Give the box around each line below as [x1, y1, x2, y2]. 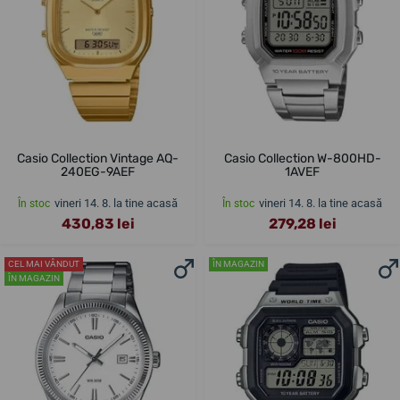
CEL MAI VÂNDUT [8, 259, 79, 270]
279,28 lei [268, 215, 337, 233]
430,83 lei [61, 215, 135, 233]
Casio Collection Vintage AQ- [17, 151, 179, 167]
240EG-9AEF [61, 164, 135, 180]
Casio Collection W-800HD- [223, 151, 381, 167]
